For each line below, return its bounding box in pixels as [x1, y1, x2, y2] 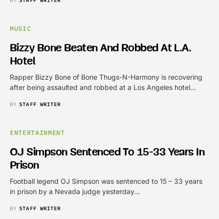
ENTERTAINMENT [10, 128, 65, 137]
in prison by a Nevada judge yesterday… [10, 187, 140, 196]
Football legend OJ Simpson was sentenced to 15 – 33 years [10, 176, 202, 185]
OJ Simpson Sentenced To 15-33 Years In [10, 146, 205, 158]
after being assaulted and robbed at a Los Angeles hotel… [10, 83, 196, 91]
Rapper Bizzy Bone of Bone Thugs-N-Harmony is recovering [10, 72, 202, 81]
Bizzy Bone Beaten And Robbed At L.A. [10, 42, 192, 54]
